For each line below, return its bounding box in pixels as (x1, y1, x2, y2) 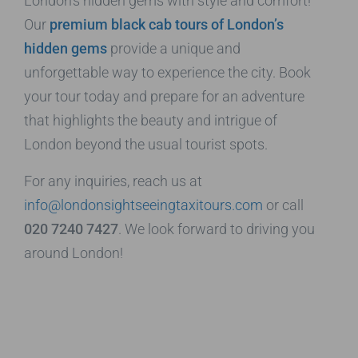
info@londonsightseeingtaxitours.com (24, 196, 263, 213)
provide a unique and (107, 39, 241, 57)
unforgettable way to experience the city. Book (24, 63, 311, 81)
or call (263, 196, 304, 213)
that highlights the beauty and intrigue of (24, 111, 277, 129)
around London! (24, 244, 123, 261)
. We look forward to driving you (118, 220, 315, 237)
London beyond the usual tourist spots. (24, 135, 268, 153)
